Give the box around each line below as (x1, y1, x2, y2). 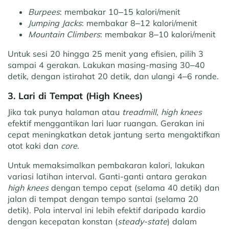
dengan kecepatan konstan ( (8, 216, 118, 227)
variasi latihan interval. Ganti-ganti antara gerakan (8, 171, 207, 182)
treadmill (122, 107, 156, 118)
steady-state (118, 216, 167, 227)
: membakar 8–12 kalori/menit (82, 18, 197, 29)
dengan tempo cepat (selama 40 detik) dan (49, 182, 219, 193)
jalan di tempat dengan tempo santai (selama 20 (8, 194, 198, 204)
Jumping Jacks (28, 18, 82, 29)
